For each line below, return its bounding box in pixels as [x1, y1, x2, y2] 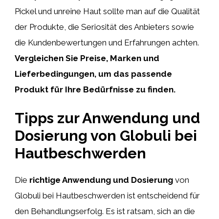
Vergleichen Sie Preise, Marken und [15, 53, 159, 63]
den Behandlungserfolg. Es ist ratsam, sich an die [15, 206, 195, 216]
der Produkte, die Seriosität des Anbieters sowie [15, 22, 194, 32]
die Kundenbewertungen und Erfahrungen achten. [15, 37, 199, 47]
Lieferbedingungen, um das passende [15, 68, 172, 79]
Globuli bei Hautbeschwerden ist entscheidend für [15, 191, 200, 200]
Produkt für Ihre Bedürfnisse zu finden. [15, 84, 175, 94]
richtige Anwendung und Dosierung [29, 175, 173, 185]
